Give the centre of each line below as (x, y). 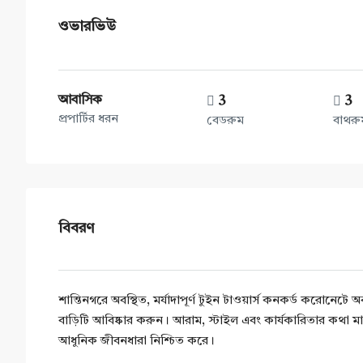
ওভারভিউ (87, 27)
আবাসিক (80, 100)
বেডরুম (226, 121)
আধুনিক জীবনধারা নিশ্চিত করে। (137, 342)
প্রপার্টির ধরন (88, 120)
